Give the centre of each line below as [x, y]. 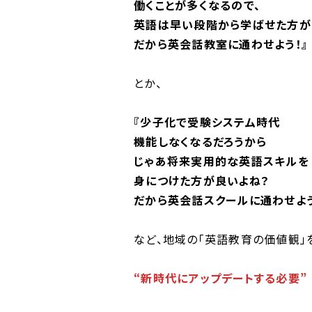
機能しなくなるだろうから [200, 141]
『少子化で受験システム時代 [207, 122]
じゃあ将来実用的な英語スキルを [221, 161]
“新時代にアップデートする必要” [220, 278]
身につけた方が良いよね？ [202, 180]
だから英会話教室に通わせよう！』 [221, 44]
